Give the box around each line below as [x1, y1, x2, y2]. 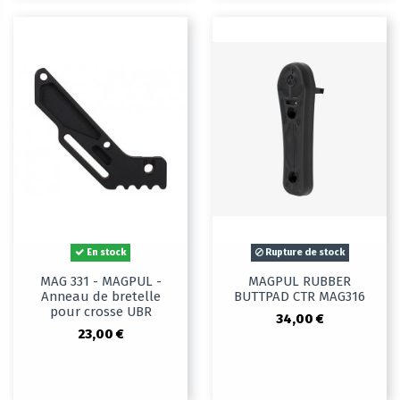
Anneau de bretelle [40, 288, 161, 305]
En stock [85, 246, 126, 259]
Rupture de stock [262, 246, 345, 259]
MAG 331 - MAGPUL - [39, 273, 162, 290]
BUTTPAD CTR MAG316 [234, 288, 365, 305]
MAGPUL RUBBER [248, 273, 351, 290]
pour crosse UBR [49, 304, 152, 321]
